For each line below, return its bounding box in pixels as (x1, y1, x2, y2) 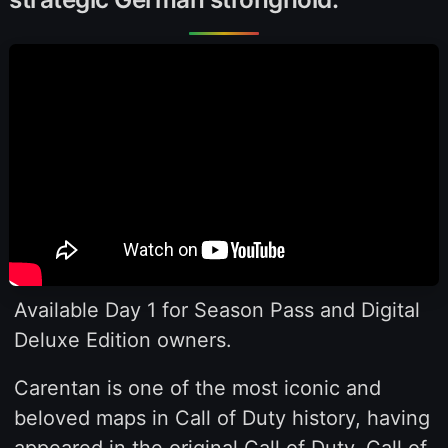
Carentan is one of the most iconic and (13, 375, 381, 400)
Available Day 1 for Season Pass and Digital (13, 297, 420, 322)
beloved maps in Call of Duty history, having (13, 405, 430, 430)
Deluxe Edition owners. (13, 327, 232, 352)
